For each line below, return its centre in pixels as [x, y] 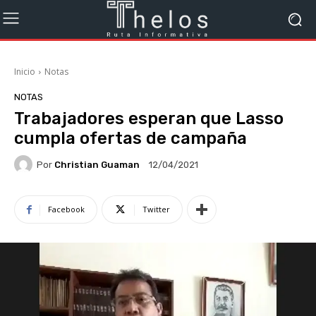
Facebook [66, 209]
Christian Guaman [97, 164]
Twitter [156, 209]
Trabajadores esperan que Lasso [149, 119]
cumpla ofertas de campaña [130, 138]
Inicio [25, 72]
